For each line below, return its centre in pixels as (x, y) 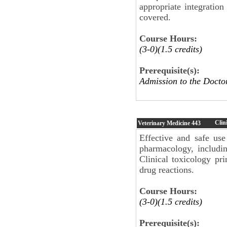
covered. (155, 17)
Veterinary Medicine (165, 123)
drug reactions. (167, 169)
